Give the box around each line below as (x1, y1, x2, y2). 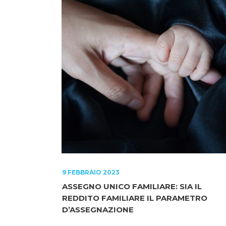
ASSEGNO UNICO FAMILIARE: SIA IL (62, 181, 202, 191)
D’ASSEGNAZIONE (62, 204, 134, 214)
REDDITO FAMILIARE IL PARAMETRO (62, 193, 207, 203)
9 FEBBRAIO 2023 (62, 168, 120, 176)
